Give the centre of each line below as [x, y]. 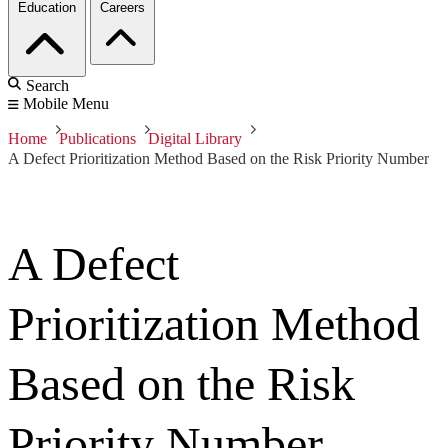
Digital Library [195, 139]
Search [47, 86]
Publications [97, 139]
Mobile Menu [66, 104]
